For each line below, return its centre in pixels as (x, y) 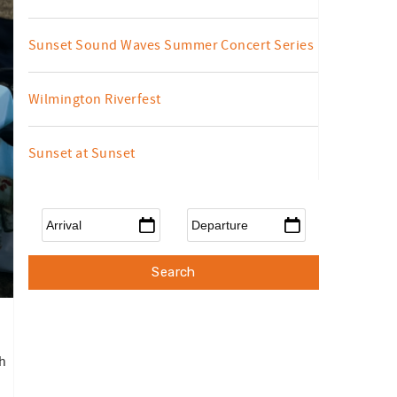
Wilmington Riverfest (95, 99)
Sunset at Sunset (82, 153)
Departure (218, 215)
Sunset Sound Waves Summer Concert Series (171, 45)
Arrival (63, 215)
